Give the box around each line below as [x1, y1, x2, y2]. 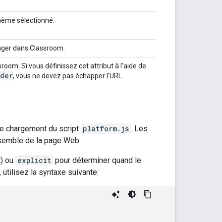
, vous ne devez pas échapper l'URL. [13, 72, 123, 80]
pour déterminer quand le [53, 156, 141, 165]
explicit [17, 156, 51, 165]
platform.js [83, 124, 129, 133]
